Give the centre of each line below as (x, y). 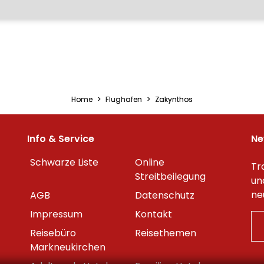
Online (150, 162)
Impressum (56, 214)
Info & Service (61, 139)
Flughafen (124, 99)
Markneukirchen (68, 247)
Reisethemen (166, 233)
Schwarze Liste (64, 162)
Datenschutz (165, 195)
